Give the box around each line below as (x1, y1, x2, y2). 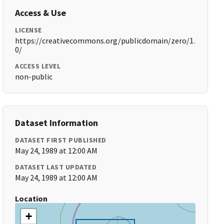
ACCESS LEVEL (15, 61, 61, 70)
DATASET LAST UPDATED (15, 162, 97, 171)
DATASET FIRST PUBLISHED (15, 135, 106, 144)
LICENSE (15, 25, 42, 34)
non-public (15, 71, 53, 81)
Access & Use (15, 7, 66, 18)
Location (15, 193, 48, 203)
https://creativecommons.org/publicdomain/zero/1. (15, 35, 195, 45)
